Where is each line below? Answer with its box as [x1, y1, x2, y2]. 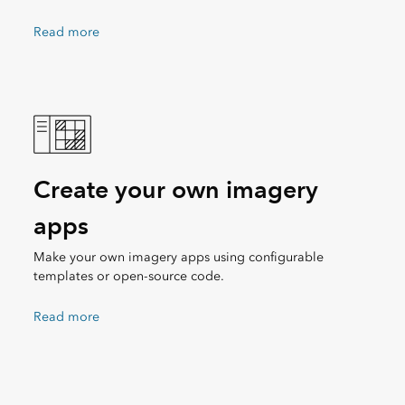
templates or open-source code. [33, 268, 224, 284]
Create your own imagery [33, 174, 318, 204]
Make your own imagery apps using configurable [33, 249, 324, 265]
